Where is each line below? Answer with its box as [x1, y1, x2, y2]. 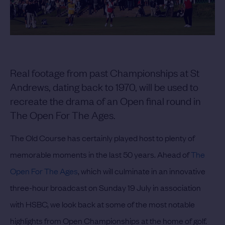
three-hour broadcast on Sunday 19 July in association [10, 182, 201, 193]
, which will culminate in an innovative [78, 165, 205, 177]
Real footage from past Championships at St [10, 66, 199, 79]
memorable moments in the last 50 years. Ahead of [10, 149, 191, 160]
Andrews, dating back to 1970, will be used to [10, 80, 198, 93]
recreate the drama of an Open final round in [10, 94, 201, 107]
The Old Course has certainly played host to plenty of [10, 132, 195, 144]
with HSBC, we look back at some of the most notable [10, 198, 195, 210]
